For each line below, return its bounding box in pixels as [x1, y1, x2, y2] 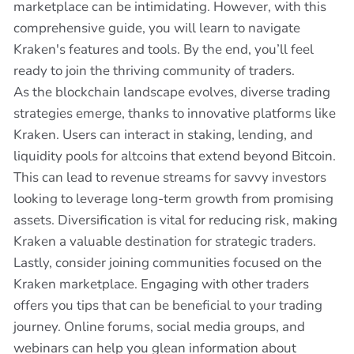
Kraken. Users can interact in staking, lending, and [13, 126, 313, 144]
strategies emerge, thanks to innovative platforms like [13, 104, 336, 122]
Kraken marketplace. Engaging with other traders [13, 275, 309, 293]
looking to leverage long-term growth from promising [13, 190, 333, 208]
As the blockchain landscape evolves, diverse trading [13, 83, 330, 101]
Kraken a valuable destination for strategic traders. [13, 232, 316, 250]
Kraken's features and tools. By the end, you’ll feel [13, 40, 314, 58]
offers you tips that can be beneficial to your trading [13, 296, 322, 314]
